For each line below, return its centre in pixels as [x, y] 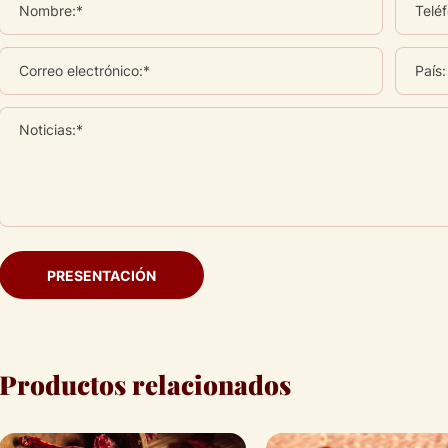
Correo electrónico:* [84, 71]
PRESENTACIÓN [101, 275]
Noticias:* [51, 130]
